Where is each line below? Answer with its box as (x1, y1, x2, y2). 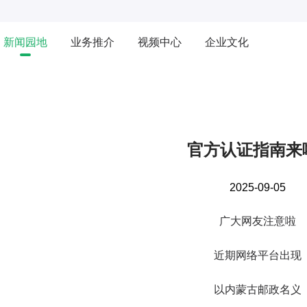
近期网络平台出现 (214, 249, 302, 261)
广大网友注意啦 (219, 215, 296, 227)
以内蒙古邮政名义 (214, 284, 302, 295)
